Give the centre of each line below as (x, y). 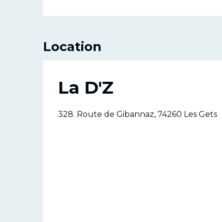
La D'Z (86, 87)
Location (72, 46)
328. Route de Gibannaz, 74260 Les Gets (138, 114)
